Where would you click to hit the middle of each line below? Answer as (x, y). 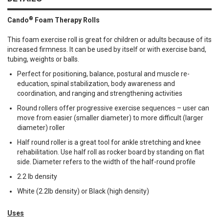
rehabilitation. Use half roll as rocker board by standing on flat (111, 152)
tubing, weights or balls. (43, 59)
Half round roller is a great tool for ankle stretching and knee (109, 142)
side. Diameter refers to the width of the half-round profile (106, 162)
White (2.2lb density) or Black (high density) (83, 191)
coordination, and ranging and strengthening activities (100, 93)
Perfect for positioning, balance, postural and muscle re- (103, 74)
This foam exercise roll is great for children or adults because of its (109, 39)
